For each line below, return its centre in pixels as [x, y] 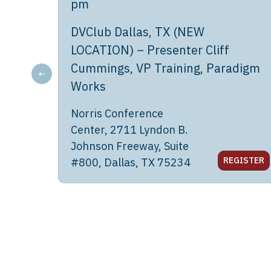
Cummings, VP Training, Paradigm [165, 68]
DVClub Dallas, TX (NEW [138, 32]
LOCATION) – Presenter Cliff [150, 50]
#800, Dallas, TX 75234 [131, 162]
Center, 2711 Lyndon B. [129, 130]
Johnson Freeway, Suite [130, 146]
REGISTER [243, 160]
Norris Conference [117, 113]
